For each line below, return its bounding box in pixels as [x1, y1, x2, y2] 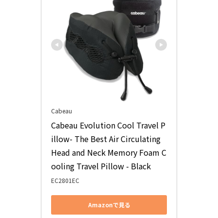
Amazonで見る [88, 200, 130, 209]
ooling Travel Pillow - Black [51, 160, 151, 172]
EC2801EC [51, 176, 79, 184]
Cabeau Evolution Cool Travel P [51, 119, 165, 131]
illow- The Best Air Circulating [51, 132, 161, 145]
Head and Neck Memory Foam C [51, 146, 166, 158]
